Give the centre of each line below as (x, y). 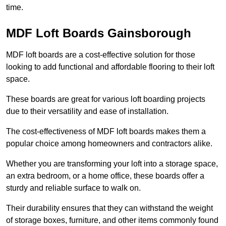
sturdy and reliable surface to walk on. (73, 188)
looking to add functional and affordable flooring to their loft (110, 67)
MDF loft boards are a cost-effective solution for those (101, 55)
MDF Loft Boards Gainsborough (99, 33)
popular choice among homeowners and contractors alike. (109, 144)
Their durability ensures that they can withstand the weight (109, 208)
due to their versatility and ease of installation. (87, 111)
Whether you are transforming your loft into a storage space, (112, 164)
